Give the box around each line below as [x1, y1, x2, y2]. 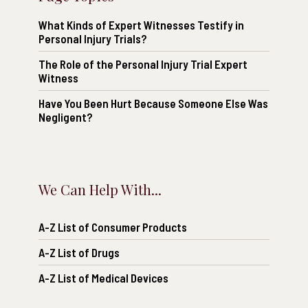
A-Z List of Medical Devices [38, 271, 168, 285]
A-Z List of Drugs [38, 245, 120, 260]
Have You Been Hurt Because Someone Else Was [38, 96, 268, 111]
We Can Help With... [38, 180, 162, 199]
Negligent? [38, 110, 92, 124]
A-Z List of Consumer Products [38, 220, 187, 234]
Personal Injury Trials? [38, 32, 146, 46]
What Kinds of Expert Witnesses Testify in [38, 18, 244, 32]
